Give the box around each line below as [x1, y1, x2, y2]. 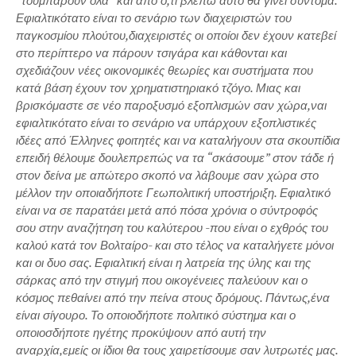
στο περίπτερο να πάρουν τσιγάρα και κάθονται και [16, 44, 287, 60]
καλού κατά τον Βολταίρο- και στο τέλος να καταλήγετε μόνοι [16, 237, 334, 253]
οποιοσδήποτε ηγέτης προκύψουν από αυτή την [16, 324, 266, 340]
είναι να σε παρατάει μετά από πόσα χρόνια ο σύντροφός [16, 202, 318, 218]
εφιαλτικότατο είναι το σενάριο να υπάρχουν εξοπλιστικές [16, 114, 316, 130]
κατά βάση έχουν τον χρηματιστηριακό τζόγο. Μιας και [16, 79, 300, 95]
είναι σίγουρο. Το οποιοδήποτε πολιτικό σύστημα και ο [16, 307, 296, 323]
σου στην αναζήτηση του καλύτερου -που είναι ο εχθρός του [16, 219, 328, 235]
